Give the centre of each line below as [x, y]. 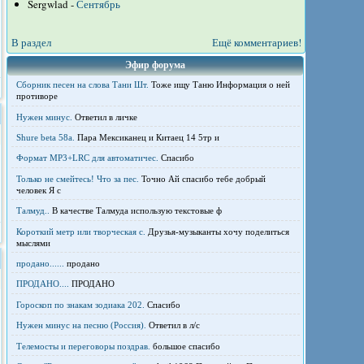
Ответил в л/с [173, 325]
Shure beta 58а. [45, 138]
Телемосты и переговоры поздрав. [83, 346]
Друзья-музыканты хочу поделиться [217, 231]
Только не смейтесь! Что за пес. [77, 178]
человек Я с [38, 190]
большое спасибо [185, 346]
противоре [37, 96]
